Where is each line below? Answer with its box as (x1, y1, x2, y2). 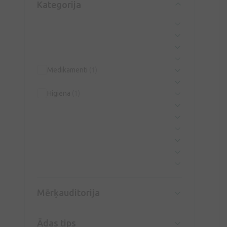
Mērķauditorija (37, 187, 100, 198)
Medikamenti (47, 66, 89, 74)
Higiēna (47, 89, 72, 97)
